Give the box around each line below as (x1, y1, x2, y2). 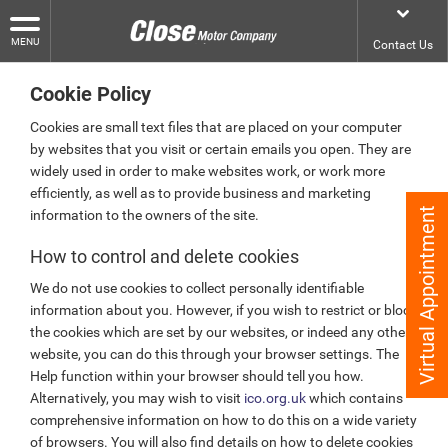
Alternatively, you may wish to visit (30, 390, 244, 406)
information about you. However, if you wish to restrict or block (30, 302, 417, 318)
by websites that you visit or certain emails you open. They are (30, 141, 411, 157)
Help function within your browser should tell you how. (30, 368, 364, 384)
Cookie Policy (30, 82, 151, 106)
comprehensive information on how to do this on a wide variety (30, 412, 417, 428)
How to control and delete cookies (30, 246, 299, 267)
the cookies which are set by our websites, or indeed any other (30, 324, 410, 340)
